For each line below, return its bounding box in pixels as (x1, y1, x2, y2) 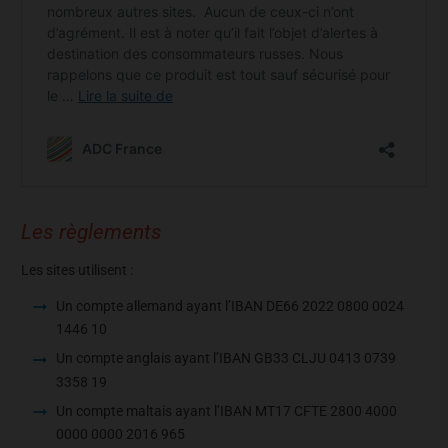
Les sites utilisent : (21, 262, 133, 279)
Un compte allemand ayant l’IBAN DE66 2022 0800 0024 (56, 298, 404, 315)
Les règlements (21, 219, 162, 244)
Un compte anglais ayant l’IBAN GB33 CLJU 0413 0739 (56, 350, 396, 367)
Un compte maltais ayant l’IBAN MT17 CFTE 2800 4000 (56, 402, 397, 419)
